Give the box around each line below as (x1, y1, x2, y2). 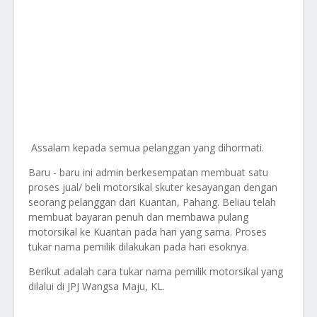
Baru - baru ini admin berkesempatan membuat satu (28, 166, 268, 179)
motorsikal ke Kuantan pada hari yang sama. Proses (28, 225, 267, 238)
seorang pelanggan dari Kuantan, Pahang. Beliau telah (28, 195, 276, 209)
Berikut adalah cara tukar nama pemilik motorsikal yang (28, 265, 283, 278)
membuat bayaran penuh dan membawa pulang (28, 210, 248, 224)
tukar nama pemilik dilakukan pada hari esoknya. (28, 240, 249, 253)
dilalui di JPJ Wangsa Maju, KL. (28, 279, 165, 293)
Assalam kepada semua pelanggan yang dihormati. (28, 141, 264, 154)
